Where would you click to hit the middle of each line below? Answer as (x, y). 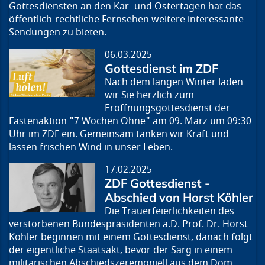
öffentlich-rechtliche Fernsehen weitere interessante (126, 20)
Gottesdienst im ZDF (162, 69)
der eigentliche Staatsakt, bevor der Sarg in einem (121, 251)
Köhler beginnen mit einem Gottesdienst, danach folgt (131, 237)
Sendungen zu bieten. (58, 33)
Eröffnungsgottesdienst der (168, 109)
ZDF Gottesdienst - (158, 183)
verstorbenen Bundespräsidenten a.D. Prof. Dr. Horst (128, 224)
